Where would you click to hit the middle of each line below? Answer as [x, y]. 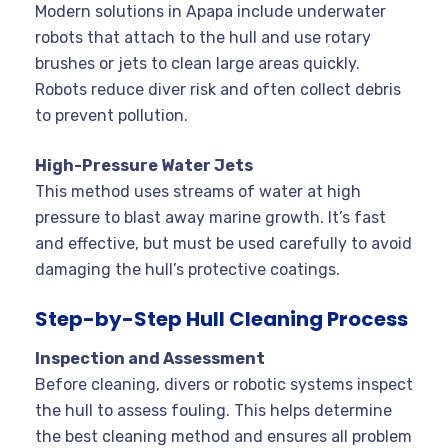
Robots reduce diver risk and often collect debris [218, 90]
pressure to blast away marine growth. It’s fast [210, 218]
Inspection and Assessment [150, 359]
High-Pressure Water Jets [144, 166]
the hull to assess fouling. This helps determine [213, 411]
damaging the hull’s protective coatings [185, 270]
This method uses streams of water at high [198, 192]
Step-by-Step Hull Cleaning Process [221, 319]
